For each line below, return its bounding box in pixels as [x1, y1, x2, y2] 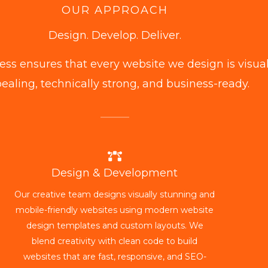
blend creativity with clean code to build [32, 236, 198, 246]
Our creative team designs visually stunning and [14, 189, 215, 200]
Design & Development [51, 166, 178, 179]
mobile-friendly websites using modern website [16, 205, 214, 215]
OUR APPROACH [62, 4, 168, 17]
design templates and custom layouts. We [26, 220, 203, 231]
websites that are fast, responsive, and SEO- [23, 251, 206, 262]
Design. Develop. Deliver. [48, 29, 181, 42]
